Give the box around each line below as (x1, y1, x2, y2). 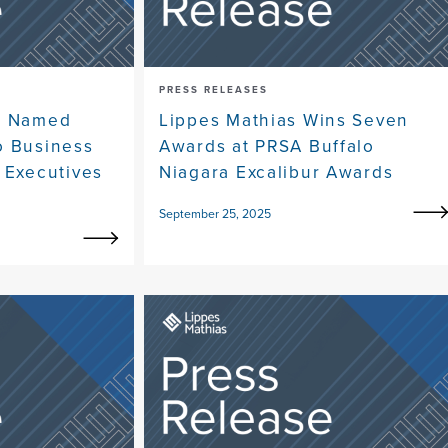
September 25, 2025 (159, 205, 271, 224)
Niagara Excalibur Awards (159, 159, 394, 186)
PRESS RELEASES (159, 82, 268, 98)
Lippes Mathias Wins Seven (159, 107, 410, 134)
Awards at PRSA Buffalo (159, 133, 375, 160)
